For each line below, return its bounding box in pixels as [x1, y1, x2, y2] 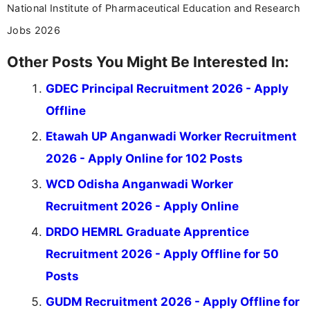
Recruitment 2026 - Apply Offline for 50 [46, 247, 279, 262]
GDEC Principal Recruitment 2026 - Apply [46, 82, 289, 96]
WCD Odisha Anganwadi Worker [46, 177, 233, 192]
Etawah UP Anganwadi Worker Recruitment [46, 129, 297, 144]
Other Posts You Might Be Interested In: [7, 53, 289, 71]
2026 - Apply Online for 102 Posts [46, 152, 243, 166]
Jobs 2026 [7, 24, 60, 37]
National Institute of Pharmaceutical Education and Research [7, 2, 300, 15]
